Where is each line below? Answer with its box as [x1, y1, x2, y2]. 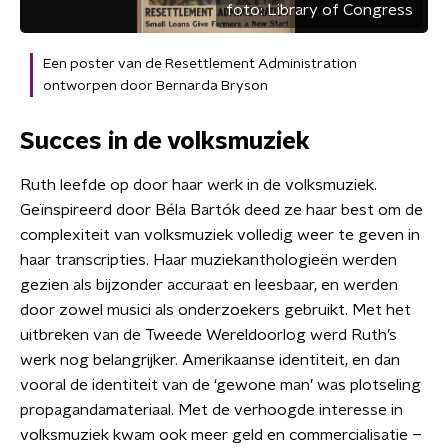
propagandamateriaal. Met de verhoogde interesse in [20, 401, 403, 418]
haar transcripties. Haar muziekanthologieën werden [20, 251, 397, 268]
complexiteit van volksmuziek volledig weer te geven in [20, 226, 420, 243]
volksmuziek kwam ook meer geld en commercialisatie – [20, 426, 422, 443]
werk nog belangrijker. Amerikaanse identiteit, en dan [20, 351, 400, 368]
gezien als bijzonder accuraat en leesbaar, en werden [20, 276, 398, 293]
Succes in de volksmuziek [20, 129, 310, 154]
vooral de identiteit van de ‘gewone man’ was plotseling [20, 376, 421, 393]
